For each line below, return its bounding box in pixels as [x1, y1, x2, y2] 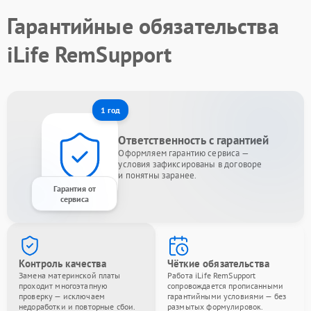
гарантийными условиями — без [167, 290, 287, 301]
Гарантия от [53, 183, 96, 194]
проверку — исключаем [19, 290, 106, 301]
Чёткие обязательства [167, 256, 269, 270]
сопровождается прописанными [167, 280, 284, 291]
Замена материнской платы [19, 269, 121, 280]
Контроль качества [19, 256, 107, 270]
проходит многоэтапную [19, 280, 108, 291]
